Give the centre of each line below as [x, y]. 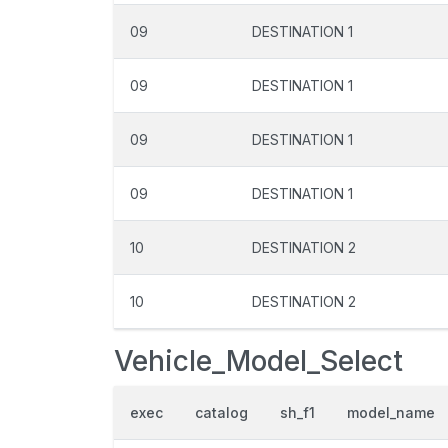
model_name [391, 412]
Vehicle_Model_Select [258, 361]
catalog [221, 412]
